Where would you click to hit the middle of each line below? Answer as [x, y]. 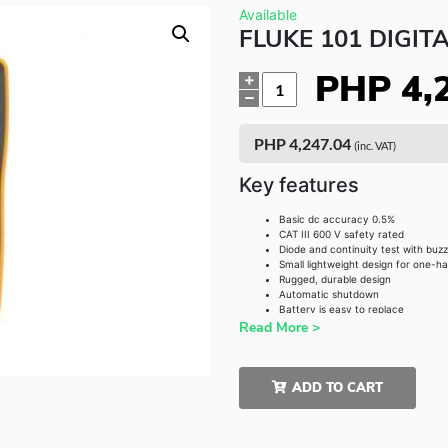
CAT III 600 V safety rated [341, 234]
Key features [299, 185]
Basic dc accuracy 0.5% [337, 219]
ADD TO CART [337, 388]
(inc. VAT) [375, 145]
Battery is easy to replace [341, 309]
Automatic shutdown [329, 294]
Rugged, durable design [335, 279]
